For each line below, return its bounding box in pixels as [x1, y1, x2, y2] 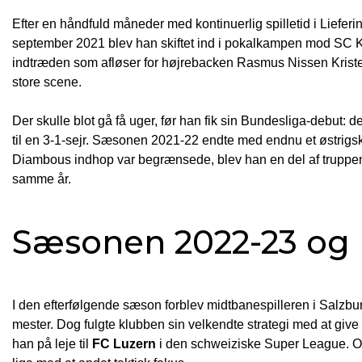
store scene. [12, 74, 82, 89]
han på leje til [12, 336, 92, 351]
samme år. [12, 171, 71, 186]
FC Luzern [92, 336, 156, 351]
